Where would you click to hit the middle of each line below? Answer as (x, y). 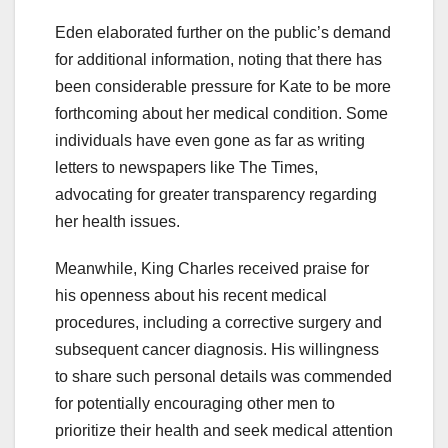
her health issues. (117, 221)
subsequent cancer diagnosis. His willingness (217, 349)
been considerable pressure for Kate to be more (223, 86)
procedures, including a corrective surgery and (218, 322)
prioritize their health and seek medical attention (224, 430)
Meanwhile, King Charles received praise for (212, 268)
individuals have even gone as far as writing (210, 140)
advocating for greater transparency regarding (216, 194)
